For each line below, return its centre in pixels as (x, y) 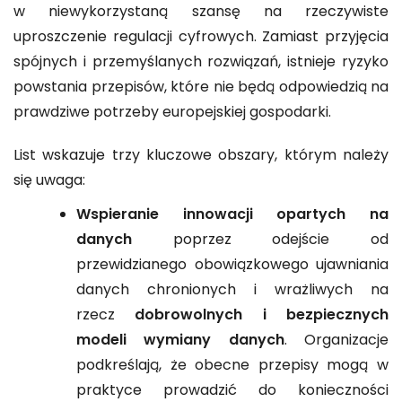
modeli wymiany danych (180, 341)
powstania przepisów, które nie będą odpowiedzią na (201, 88)
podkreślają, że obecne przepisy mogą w (232, 367)
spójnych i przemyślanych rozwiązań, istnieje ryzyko (201, 63)
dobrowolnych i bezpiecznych (262, 316)
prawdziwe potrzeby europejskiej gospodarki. (172, 114)
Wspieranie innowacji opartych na (232, 216)
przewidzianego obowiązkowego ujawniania (232, 266)
